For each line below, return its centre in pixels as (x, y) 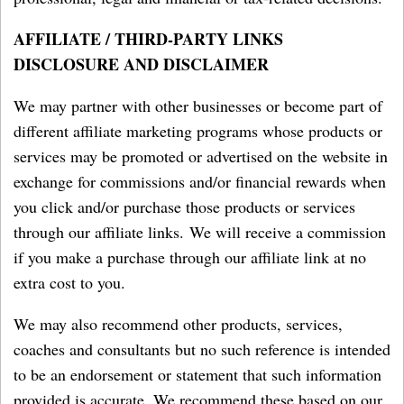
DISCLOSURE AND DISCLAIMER (141, 64)
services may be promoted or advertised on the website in (201, 156)
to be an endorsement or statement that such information (197, 374)
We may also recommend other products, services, (178, 324)
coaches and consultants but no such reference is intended (202, 349)
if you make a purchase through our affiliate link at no (190, 257)
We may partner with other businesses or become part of (198, 106)
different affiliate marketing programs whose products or (198, 131)
